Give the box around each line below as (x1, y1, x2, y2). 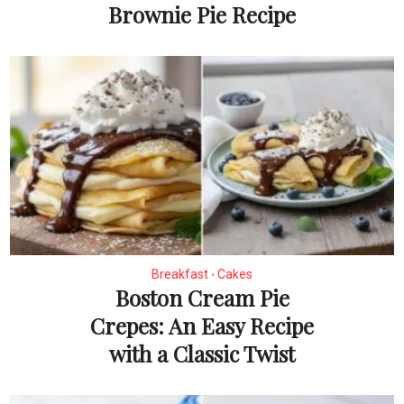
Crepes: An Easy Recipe (90, 310, 314, 340)
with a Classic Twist (109, 338, 295, 368)
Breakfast (151, 266, 208, 281)
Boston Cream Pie (115, 282, 289, 312)
